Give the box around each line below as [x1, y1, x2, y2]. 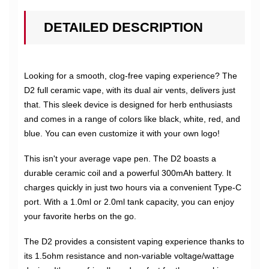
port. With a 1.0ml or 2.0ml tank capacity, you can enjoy [24, 197, 234, 207]
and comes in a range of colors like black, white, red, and [24, 114, 240, 124]
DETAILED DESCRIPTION [44, 20, 203, 35]
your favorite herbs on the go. [24, 211, 136, 221]
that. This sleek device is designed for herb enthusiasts [24, 100, 232, 109]
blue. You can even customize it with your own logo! [24, 128, 220, 138]
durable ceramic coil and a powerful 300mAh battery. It [24, 168, 231, 178]
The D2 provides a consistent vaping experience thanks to [24, 237, 244, 246]
